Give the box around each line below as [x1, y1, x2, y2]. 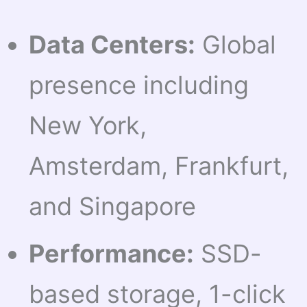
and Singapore [29, 191, 197, 222]
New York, [29, 110, 147, 141]
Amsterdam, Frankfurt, [29, 151, 289, 182]
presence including [29, 70, 249, 101]
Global [195, 29, 277, 60]
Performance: [29, 238, 195, 269]
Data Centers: [29, 29, 196, 60]
